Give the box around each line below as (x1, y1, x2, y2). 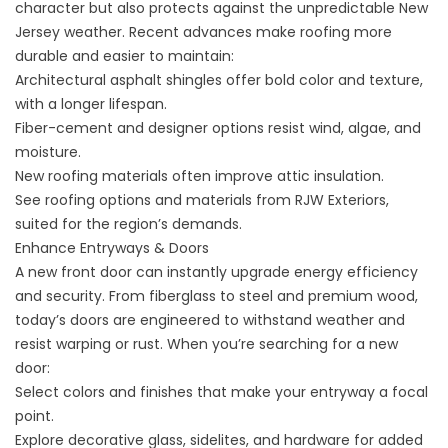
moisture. (15, 142, 81, 162)
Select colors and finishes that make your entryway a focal (15, 382, 428, 402)
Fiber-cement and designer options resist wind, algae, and (15, 118, 421, 138)
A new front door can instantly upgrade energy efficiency (15, 262, 418, 282)
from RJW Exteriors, (252, 190, 389, 210)
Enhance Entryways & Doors (15, 238, 209, 258)
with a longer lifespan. (15, 94, 167, 114)
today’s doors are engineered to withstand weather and (15, 310, 405, 330)
